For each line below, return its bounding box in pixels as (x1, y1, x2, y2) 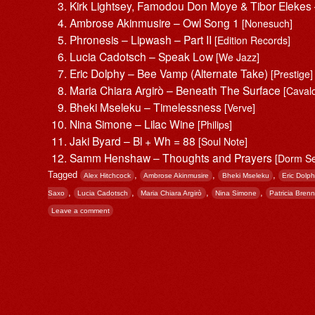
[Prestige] (271, 66, 314, 81)
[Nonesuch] (242, 15, 293, 30)
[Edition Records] (214, 32, 291, 47)
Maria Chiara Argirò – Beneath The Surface (70, 82, 284, 98)
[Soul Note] (198, 134, 248, 148)
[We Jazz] (216, 49, 260, 64)
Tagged (48, 169, 80, 180)
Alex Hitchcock (84, 171, 131, 179)
